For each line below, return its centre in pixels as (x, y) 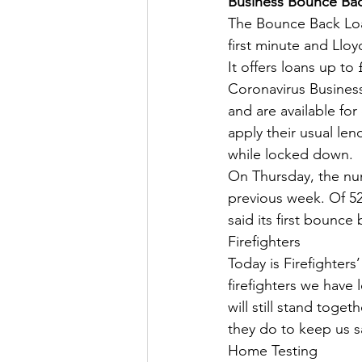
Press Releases (303, 92)
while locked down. (290, 154)
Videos (202, 92)
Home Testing (273, 351)
